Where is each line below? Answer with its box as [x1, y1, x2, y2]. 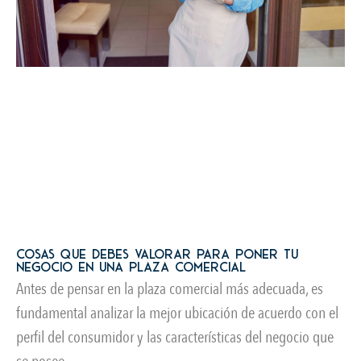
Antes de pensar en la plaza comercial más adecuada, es [16, 278, 323, 301]
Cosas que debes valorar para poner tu [16, 247, 298, 262]
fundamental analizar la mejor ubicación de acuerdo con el [16, 302, 338, 325]
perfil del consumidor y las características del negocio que [16, 326, 334, 349]
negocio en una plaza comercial [16, 259, 246, 275]
